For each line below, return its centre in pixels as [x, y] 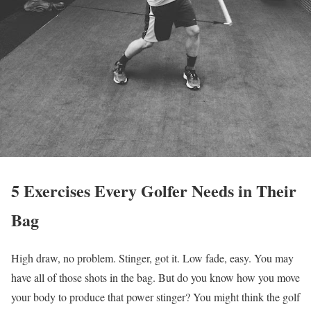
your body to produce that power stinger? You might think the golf [155, 296]
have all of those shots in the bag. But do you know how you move [155, 277]
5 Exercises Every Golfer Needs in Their [154, 190]
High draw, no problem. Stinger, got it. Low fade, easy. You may [152, 258]
